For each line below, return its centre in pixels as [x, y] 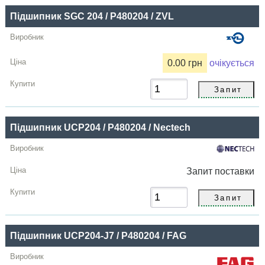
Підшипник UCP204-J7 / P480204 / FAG [98, 235]
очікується [231, 63]
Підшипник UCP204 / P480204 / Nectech [101, 127]
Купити [25, 21]
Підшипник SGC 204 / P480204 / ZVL [92, 17]
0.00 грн [185, 63]
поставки [235, 171]
